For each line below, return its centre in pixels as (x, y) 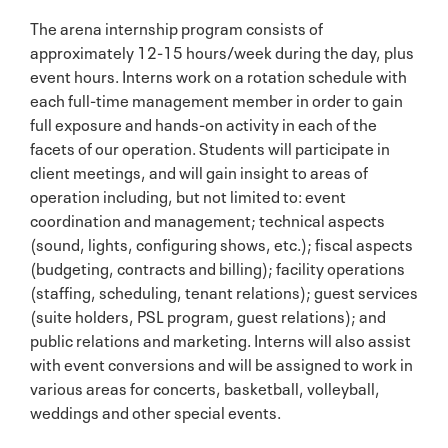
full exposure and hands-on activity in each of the (203, 122)
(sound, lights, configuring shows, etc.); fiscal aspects (221, 242)
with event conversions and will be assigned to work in (221, 362)
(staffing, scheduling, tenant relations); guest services (224, 290)
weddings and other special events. (155, 410)
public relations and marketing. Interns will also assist (220, 338)
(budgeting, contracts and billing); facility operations (217, 266)
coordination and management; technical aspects (207, 218)
